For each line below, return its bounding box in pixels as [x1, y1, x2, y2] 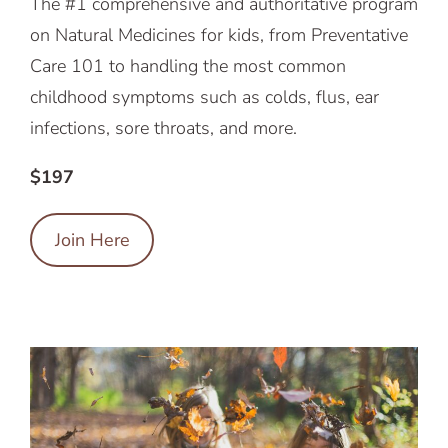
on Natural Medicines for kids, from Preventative [30, 22, 408, 47]
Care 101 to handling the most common [30, 53, 346, 78]
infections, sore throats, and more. [30, 115, 297, 140]
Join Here [54, 227, 130, 252]
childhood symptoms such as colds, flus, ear [30, 84, 379, 109]
